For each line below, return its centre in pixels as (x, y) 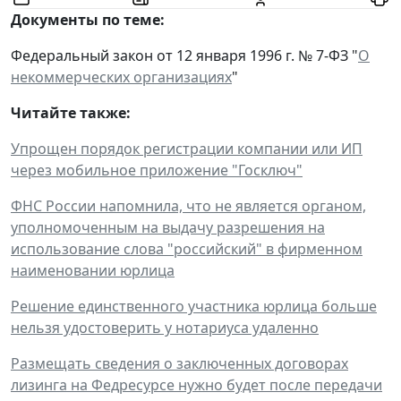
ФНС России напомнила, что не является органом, (188, 205)
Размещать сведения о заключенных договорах (179, 363)
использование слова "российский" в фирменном (187, 248)
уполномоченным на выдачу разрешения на (168, 227)
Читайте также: (71, 112)
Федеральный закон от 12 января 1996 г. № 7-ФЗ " (184, 55)
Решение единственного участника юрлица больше (194, 306)
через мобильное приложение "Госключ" (157, 170)
